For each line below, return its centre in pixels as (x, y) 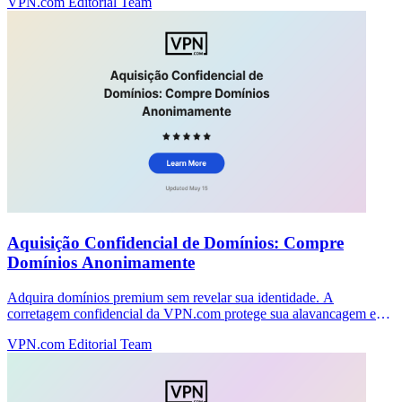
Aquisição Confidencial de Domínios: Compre (175, 242)
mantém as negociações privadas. (101, 329)
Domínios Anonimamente (101, 262)
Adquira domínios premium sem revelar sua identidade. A (170, 297)
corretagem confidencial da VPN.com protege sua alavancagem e (192, 313)
